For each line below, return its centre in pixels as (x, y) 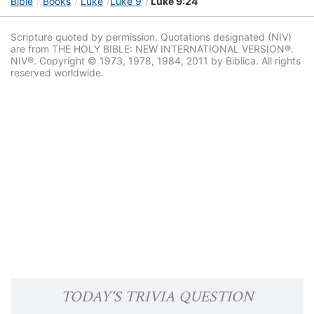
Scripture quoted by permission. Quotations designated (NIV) (151, 37)
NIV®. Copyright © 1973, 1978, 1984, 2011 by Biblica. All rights (156, 61)
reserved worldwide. (57, 73)
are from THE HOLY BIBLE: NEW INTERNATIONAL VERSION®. (152, 49)
